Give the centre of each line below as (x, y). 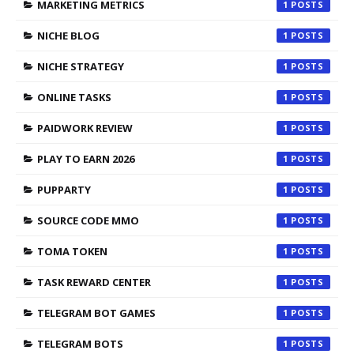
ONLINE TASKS (74, 97)
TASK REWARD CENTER (94, 282)
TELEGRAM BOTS (80, 343)
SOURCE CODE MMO (88, 220)
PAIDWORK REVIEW (85, 128)
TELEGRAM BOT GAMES (96, 313)
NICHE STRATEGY (81, 66)
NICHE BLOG (68, 35)
